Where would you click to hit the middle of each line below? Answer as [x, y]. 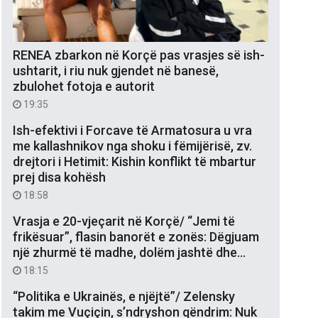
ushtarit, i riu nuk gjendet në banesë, [116, 70]
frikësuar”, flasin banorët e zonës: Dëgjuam [136, 236]
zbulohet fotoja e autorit [84, 86]
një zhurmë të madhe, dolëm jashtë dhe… [129, 252]
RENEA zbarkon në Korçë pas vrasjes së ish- [139, 55]
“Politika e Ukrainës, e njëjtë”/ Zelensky [124, 296]
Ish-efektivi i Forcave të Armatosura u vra [132, 130]
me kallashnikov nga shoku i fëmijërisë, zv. [132, 146]
